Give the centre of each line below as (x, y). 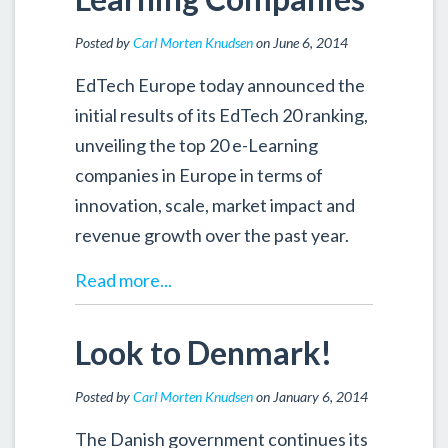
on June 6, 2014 (300, 43)
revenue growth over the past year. (212, 235)
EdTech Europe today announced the (220, 85)
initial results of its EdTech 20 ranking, (221, 115)
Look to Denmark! (203, 353)
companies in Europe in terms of (199, 175)
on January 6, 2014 (310, 397)
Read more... (123, 280)
